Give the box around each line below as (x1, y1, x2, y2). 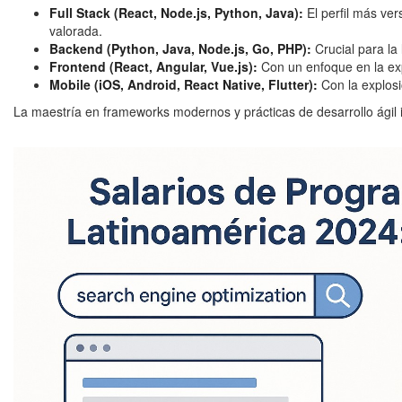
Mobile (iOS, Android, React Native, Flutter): (49, 75, 318, 94)
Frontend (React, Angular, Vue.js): (49, 57, 258, 76)
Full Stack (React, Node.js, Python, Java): (49, 4, 303, 22)
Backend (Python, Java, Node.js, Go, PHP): (49, 39, 311, 58)
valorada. (49, 22, 102, 40)
